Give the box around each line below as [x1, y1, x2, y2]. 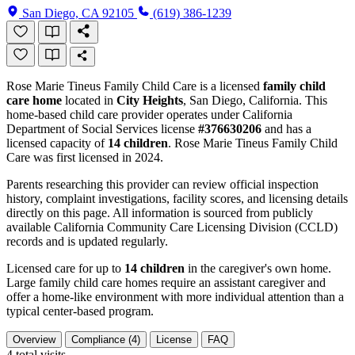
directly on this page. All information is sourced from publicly [6, 205, 313, 219]
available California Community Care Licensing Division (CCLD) [6, 219, 338, 234]
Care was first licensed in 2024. [6, 150, 163, 164]
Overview [13, 333, 55, 345]
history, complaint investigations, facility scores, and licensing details [6, 191, 348, 205]
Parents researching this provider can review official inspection [6, 177, 319, 191]
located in [62, 93, 116, 107]
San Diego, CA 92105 [22, 6, 137, 20]
